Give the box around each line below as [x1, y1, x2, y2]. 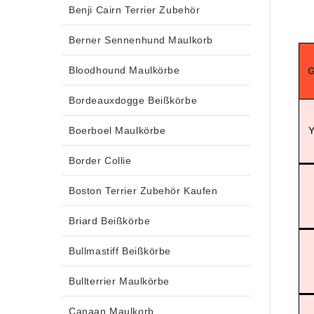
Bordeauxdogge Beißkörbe [69, 94, 198, 106]
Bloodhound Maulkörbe [69, 64, 180, 76]
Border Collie [69, 154, 132, 166]
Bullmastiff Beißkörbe [69, 245, 172, 257]
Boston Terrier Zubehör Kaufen [69, 184, 218, 196]
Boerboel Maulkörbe [69, 124, 166, 136]
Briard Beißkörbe [69, 214, 151, 226]
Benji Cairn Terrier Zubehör [69, 4, 200, 15]
